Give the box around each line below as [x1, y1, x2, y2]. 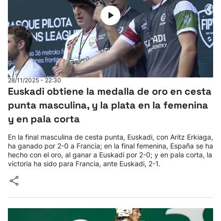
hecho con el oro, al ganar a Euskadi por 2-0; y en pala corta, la [8, 150, 212, 159]
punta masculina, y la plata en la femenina [8, 99, 208, 111]
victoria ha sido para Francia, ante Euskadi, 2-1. [8, 159, 160, 168]
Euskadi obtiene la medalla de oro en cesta [8, 85, 212, 98]
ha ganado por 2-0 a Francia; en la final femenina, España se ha [8, 142, 213, 150]
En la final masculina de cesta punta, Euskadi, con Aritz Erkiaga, [8, 133, 213, 141]
